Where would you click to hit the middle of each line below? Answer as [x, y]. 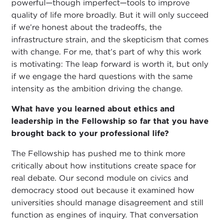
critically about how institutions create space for [103, 166]
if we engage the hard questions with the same [102, 77]
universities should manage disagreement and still [107, 203]
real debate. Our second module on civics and [100, 178]
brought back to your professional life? [90, 134]
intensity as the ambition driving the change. [97, 89]
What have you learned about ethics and [93, 109]
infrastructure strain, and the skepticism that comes [110, 40]
